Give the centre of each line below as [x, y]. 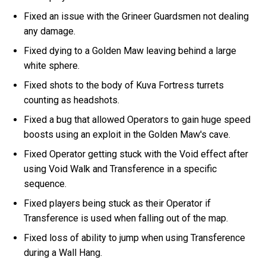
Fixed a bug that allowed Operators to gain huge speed [137, 119]
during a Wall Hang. [63, 252]
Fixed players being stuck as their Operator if [118, 203]
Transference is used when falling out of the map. [126, 218]
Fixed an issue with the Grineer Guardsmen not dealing [137, 16]
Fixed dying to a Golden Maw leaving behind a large [130, 50]
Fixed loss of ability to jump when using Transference [135, 237]
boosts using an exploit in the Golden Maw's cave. [127, 134]
